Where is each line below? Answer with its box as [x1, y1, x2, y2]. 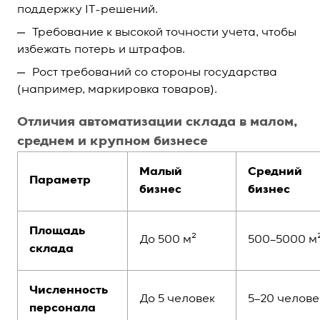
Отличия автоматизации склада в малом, [17, 116, 298, 129]
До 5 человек [139, 294, 215, 305]
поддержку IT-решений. [17, 4, 158, 16]
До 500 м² [139, 234, 196, 246]
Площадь [29, 226, 85, 237]
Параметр [29, 175, 91, 186]
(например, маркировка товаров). [17, 84, 217, 96]
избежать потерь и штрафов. [17, 44, 185, 56]
